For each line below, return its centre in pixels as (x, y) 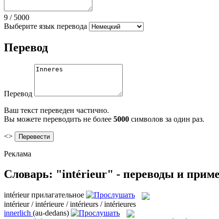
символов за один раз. (167, 119)
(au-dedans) (51, 213)
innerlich (17, 213)
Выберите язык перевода (45, 26)
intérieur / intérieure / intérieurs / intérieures (70, 204)
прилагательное (58, 195)
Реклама (18, 153)
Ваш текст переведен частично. (56, 110)
